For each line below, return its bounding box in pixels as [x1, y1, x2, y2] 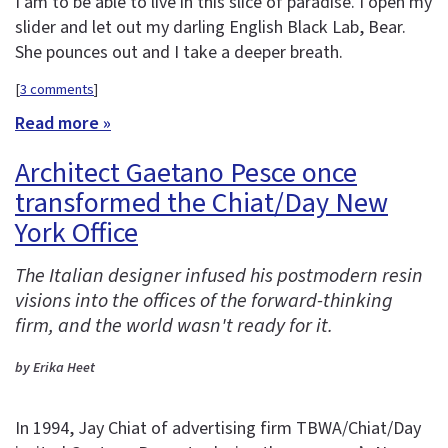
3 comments [20, 78, 94, 100]
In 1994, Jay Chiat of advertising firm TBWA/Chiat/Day [15, 415, 421, 441]
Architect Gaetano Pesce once [15, 153, 357, 194]
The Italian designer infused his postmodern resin [15, 262, 423, 291]
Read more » [15, 111, 111, 137]
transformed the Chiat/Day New [15, 183, 388, 224]
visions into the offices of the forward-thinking [15, 287, 393, 316]
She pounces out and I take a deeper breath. [15, 40, 343, 66]
